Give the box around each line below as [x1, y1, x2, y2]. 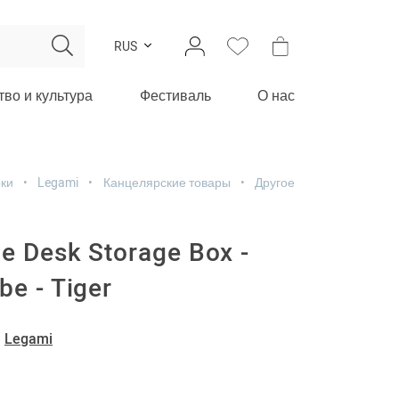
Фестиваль [139, 87, 211, 104]
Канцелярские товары [102, 175, 231, 190]
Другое [255, 175, 295, 190]
